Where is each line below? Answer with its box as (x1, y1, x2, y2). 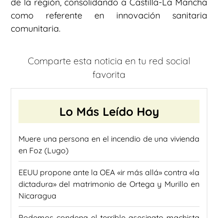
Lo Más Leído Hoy (59, 104, 159, 119)
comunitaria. (11, 23, 60, 35)
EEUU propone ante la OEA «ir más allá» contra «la (18, 167, 200, 178)
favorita (92, 68, 126, 80)
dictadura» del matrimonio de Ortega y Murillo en (18, 179, 200, 189)
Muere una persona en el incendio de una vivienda (18, 134, 200, 144)
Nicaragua (18, 191, 56, 201)
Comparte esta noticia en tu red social (28, 54, 190, 67)
